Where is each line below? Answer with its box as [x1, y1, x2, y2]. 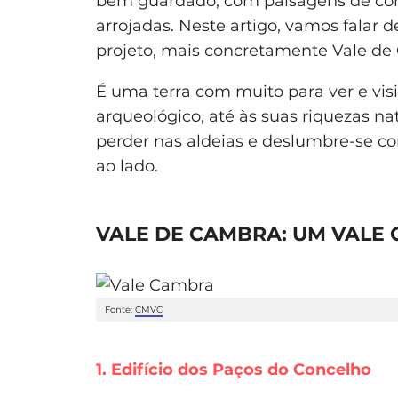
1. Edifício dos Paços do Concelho [96, 359, 371, 379]
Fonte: [105, 303, 135, 315]
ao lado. [96, 155, 158, 176]
